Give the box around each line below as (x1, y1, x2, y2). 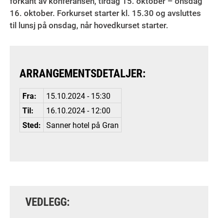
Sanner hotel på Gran (46, 120, 119, 130)
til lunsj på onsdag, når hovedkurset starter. (10, 19, 168, 31)
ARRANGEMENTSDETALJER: (19, 66, 145, 80)
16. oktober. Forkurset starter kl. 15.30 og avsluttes (10, 7, 201, 18)
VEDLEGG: (25, 194, 70, 209)
